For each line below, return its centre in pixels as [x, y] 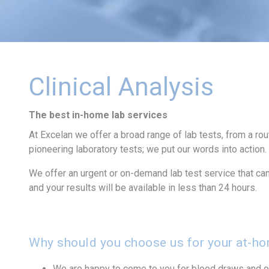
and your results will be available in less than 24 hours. [143, 187]
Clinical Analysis [121, 86]
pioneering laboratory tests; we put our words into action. [148, 149]
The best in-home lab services [98, 115]
